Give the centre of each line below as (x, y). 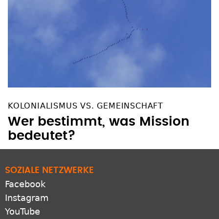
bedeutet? (42, 126)
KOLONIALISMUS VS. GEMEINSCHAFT (86, 96)
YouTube (22, 202)
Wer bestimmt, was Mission (99, 112)
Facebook (25, 175)
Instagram (27, 188)
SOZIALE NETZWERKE (49, 161)
